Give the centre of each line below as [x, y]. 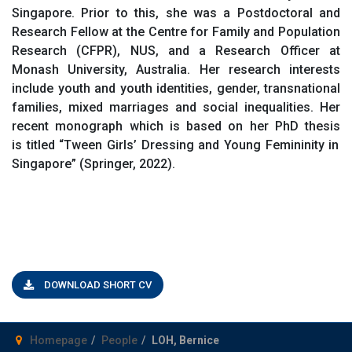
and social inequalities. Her [255, 107]
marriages [139, 107]
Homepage [59, 341]
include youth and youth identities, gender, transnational [176, 88]
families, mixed [60, 107]
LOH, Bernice [185, 341]
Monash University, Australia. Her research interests [176, 69]
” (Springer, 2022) [122, 163]
